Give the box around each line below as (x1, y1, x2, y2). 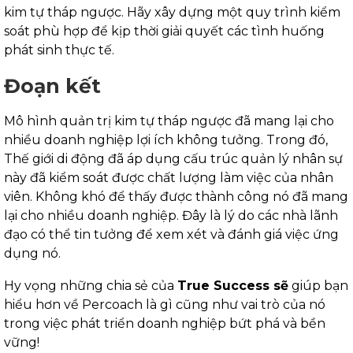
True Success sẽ (177, 278, 288, 294)
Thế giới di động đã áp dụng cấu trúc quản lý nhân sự (4, 151, 343, 167)
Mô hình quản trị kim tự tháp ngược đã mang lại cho (4, 113, 334, 129)
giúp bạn (288, 278, 348, 294)
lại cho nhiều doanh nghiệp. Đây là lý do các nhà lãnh (4, 208, 338, 224)
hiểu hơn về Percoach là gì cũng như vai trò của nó (4, 297, 325, 313)
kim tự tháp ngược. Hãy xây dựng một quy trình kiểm (4, 5, 340, 20)
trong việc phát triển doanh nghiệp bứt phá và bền (4, 316, 325, 332)
